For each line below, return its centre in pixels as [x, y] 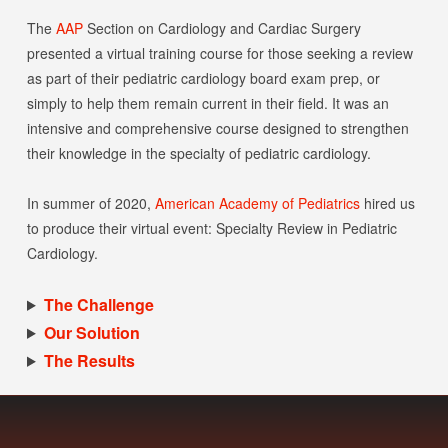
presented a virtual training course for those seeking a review [219, 53]
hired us [387, 203]
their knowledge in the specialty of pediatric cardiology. [198, 153]
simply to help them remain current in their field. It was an [207, 103]
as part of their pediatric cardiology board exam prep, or [203, 78]
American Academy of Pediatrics [257, 203]
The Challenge [98, 304]
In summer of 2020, [90, 203]
